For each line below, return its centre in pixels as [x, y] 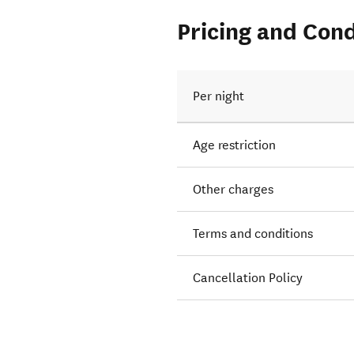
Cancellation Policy [248, 278]
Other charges [233, 190]
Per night [219, 96]
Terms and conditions [253, 234]
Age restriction [235, 145]
